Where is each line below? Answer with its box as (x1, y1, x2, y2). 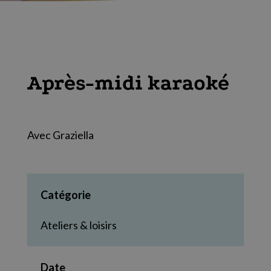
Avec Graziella (27, 128, 94, 142)
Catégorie (40, 188, 91, 201)
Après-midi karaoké (27, 71, 229, 95)
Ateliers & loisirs (40, 218, 117, 232)
